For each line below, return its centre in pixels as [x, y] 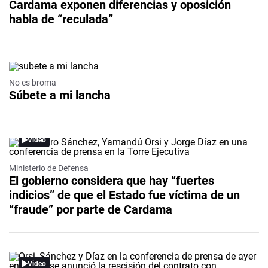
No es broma [33, 82]
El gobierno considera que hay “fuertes [112, 180]
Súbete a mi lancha [60, 95]
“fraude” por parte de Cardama [91, 209]
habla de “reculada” [61, 19]
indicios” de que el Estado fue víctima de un [124, 195]
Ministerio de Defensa [49, 168]
